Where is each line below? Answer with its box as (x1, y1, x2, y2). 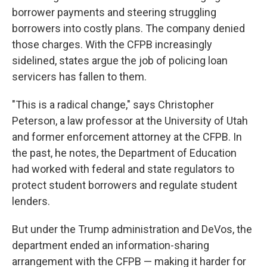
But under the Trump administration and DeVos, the (12, 223, 252, 235)
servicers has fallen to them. (12, 70, 147, 83)
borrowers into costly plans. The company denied (12, 22, 245, 35)
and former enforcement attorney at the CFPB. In (12, 131, 242, 143)
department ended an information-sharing (12, 239, 209, 252)
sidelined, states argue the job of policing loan (12, 54, 228, 67)
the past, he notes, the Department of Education (12, 147, 237, 159)
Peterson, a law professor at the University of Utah (12, 114, 248, 127)
